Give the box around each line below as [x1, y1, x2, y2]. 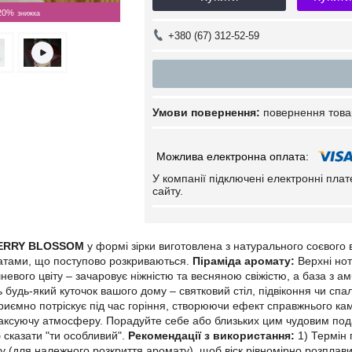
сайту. [152, 185, 183, 197]
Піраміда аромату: [192, 255, 295, 267]
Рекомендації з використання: [128, 329, 295, 342]
